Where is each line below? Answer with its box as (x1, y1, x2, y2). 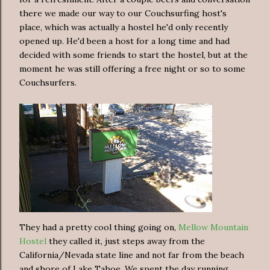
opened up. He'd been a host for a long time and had (19, 35, 230, 46)
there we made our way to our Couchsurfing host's (19, 7, 227, 19)
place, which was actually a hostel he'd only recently (19, 21, 228, 33)
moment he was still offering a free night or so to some (19, 63, 245, 74)
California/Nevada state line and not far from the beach (19, 249, 244, 260)
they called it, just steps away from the (46, 235, 205, 246)
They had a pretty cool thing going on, (19, 221, 178, 233)
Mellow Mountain (178, 221, 248, 233)
